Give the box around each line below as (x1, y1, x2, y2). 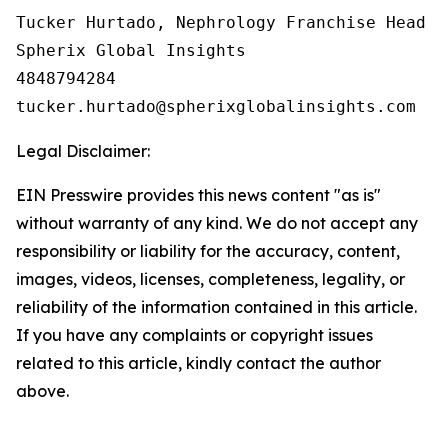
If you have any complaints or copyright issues (16, 325, 373, 345)
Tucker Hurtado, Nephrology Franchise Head (16, 13, 426, 32)
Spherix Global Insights (16, 41, 246, 60)
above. (16, 381, 69, 401)
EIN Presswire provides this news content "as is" (16, 185, 381, 205)
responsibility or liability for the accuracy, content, (16, 241, 400, 261)
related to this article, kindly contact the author (16, 353, 381, 373)
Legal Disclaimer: (16, 141, 150, 161)
